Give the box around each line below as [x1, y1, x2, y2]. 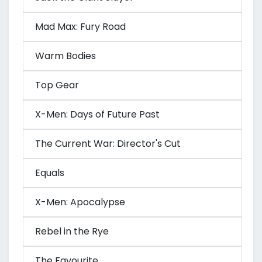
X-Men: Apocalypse [35, 195, 125, 209]
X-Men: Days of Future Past [35, 108, 160, 122]
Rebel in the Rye [35, 225, 109, 239]
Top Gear [35, 78, 79, 92]
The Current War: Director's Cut [35, 137, 181, 151]
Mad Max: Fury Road [35, 20, 126, 34]
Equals [35, 166, 64, 180]
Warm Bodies [35, 49, 96, 63]
